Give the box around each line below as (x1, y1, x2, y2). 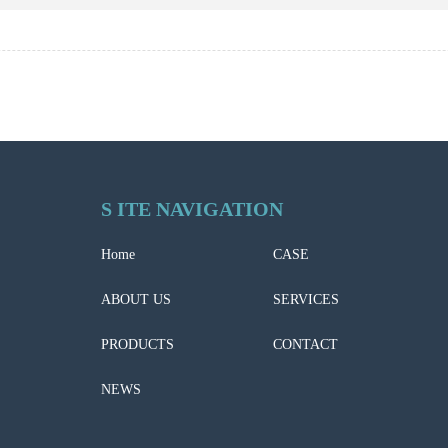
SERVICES (273, 292, 339, 307)
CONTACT (273, 337, 338, 352)
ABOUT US (101, 292, 171, 307)
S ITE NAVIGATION (101, 198, 283, 220)
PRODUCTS (101, 337, 174, 352)
